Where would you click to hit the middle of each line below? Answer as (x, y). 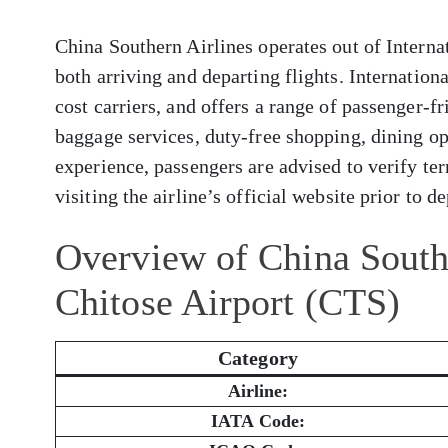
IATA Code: (258, 421)
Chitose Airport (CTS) (228, 302)
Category (258, 358)
